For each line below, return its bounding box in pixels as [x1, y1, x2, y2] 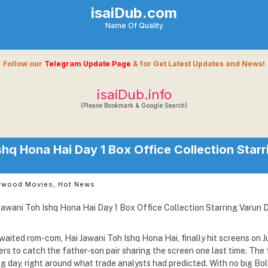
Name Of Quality [105, 21, 163, 30]
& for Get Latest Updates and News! [131, 59, 265, 68]
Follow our [3, 59, 44, 68]
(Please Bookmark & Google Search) [81, 102, 187, 109]
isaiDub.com [91, 4, 177, 22]
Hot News [58, 180, 95, 188]
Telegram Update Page [44, 59, 131, 68]
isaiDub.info [96, 87, 172, 102]
